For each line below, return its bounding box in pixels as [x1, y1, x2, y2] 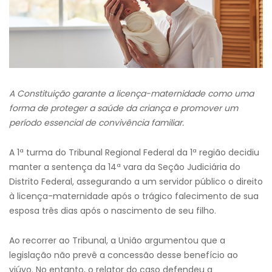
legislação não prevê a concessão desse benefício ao [9, 249, 238, 261]
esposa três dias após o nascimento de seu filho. [9, 205, 216, 217]
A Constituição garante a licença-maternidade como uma [9, 87, 254, 100]
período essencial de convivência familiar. [9, 117, 184, 129]
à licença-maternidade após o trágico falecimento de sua [9, 190, 259, 202]
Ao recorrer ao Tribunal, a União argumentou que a [9, 234, 225, 246]
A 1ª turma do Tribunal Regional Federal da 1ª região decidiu [9, 146, 259, 158]
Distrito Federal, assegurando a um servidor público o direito [9, 175, 263, 188]
